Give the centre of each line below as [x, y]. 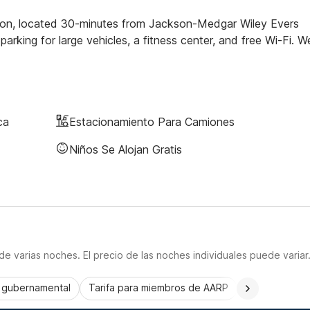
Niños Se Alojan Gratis [126, 149]
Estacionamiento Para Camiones [152, 122]
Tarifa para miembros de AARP [158, 288]
